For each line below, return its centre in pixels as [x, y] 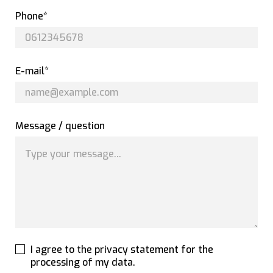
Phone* [31, 16]
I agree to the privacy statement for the [122, 250]
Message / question [60, 126]
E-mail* [32, 71]
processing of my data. [83, 262]
